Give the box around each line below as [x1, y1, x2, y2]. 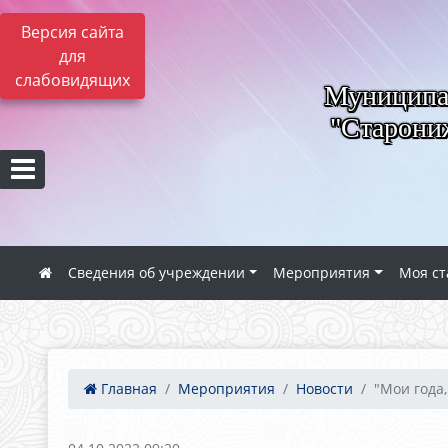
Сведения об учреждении [68, 263, 245, 282]
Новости [296, 379, 353, 398]
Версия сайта [21, 21, 124, 43]
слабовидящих [15, 69, 130, 91]
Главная [97, 379, 157, 398]
